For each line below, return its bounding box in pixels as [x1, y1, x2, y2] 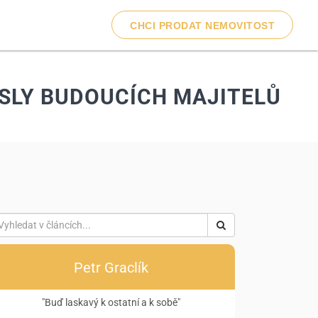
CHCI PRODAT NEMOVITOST [130, 20, 275, 31]
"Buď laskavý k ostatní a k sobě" [41, 297, 180, 308]
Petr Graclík [73, 259, 148, 276]
